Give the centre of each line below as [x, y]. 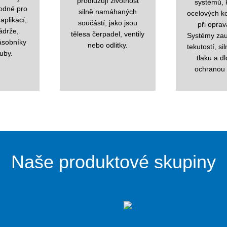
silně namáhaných [108, 11]
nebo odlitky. [108, 45]
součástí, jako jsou [108, 23]
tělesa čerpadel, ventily [108, 34]
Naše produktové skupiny [113, 162]
